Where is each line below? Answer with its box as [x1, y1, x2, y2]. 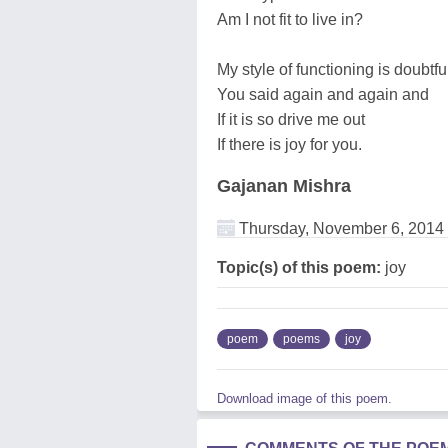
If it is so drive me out [217, 110, 365, 128]
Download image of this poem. [217, 390, 392, 406]
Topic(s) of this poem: [217, 258, 381, 276]
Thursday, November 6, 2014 [235, 219, 444, 237]
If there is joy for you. [217, 135, 362, 153]
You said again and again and [217, 85, 429, 103]
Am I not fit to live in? [217, 10, 363, 28]
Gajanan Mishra [217, 175, 351, 196]
